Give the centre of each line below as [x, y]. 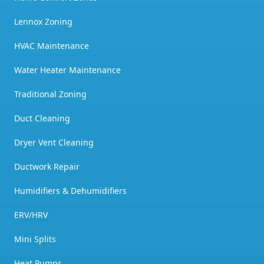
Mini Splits [35, 239]
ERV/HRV [31, 215]
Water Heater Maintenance [67, 70]
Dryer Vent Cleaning [54, 142]
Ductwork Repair [47, 166]
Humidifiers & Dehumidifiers [70, 191]
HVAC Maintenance [52, 46]
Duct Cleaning [42, 118]
